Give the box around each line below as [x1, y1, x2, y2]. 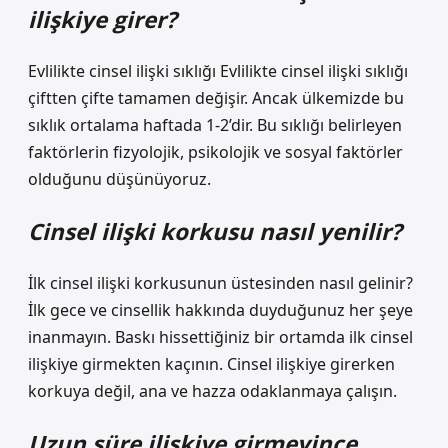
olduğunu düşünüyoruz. [28, 168, 211, 190]
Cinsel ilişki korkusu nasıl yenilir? [28, 216, 402, 247]
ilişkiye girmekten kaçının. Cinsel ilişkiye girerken [28, 353, 395, 375]
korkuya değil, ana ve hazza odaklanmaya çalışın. [28, 380, 397, 402]
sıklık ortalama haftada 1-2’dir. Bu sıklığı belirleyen [28, 114, 402, 136]
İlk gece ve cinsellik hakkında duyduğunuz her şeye [28, 299, 413, 321]
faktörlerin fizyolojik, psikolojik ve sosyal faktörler [28, 141, 403, 163]
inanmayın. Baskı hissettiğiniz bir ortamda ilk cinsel [28, 326, 413, 348]
